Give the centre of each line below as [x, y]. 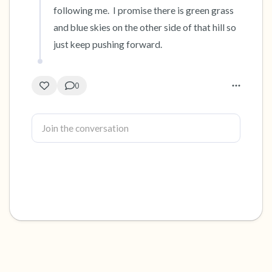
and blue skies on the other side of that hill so [145, 27]
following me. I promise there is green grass [144, 10]
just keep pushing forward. [108, 44]
